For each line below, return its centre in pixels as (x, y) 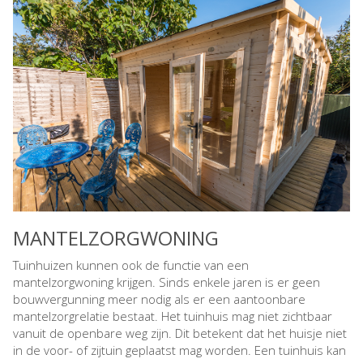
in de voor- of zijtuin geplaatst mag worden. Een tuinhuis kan (179, 350)
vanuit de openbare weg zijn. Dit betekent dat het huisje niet (180, 333)
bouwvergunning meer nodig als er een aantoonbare (159, 299)
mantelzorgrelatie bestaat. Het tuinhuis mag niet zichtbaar (173, 316)
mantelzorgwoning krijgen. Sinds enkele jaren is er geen (167, 282)
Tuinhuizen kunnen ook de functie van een (131, 265)
